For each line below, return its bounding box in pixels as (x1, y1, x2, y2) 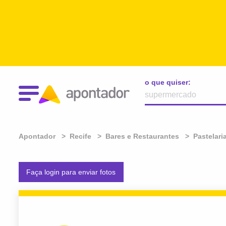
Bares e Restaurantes (105, 132, 179, 140)
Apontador (19, 132, 55, 140)
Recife (70, 132, 91, 140)
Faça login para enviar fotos (26, 168, 116, 177)
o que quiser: (145, 78, 191, 86)
